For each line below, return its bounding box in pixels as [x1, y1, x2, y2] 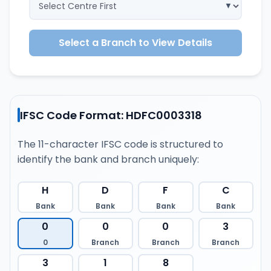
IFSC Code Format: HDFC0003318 [20, 107, 202, 123]
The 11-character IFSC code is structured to [18, 137, 223, 151]
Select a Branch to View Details [59, 36, 212, 50]
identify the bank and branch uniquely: [18, 152, 199, 166]
